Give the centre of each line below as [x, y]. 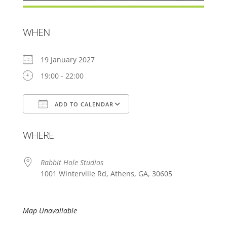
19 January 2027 [71, 60]
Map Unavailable [50, 211]
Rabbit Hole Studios [72, 163]
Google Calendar [167, 124]
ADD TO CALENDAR [83, 104]
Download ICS [64, 124]
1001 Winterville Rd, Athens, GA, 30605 [106, 174]
